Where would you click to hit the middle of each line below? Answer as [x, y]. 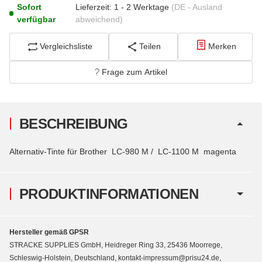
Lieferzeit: [94, 7]
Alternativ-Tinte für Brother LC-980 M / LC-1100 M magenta [123, 151]
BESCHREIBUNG [74, 123]
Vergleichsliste [66, 46]
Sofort [30, 7]
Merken [222, 46]
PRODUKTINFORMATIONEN [109, 194]
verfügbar [37, 19]
